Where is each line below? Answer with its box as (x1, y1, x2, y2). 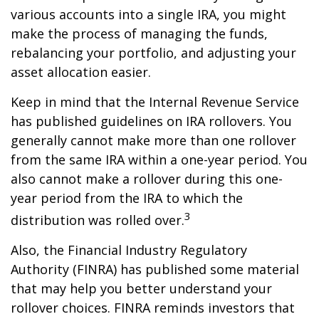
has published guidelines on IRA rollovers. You (11, 113, 292, 130)
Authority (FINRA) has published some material (11, 261, 299, 278)
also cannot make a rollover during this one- (11, 170, 283, 187)
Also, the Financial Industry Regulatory (11, 241, 247, 258)
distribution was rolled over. (11, 211, 184, 229)
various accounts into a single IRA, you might (11, 6, 286, 23)
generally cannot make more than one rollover (11, 132, 296, 149)
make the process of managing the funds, (11, 25, 268, 42)
